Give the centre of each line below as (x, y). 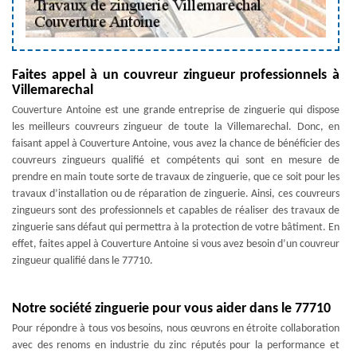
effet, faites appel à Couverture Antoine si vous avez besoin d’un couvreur (176, 244)
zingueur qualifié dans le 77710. (82, 261)
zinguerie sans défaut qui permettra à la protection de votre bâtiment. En (176, 228)
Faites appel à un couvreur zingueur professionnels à (176, 75)
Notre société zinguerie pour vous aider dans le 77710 (171, 309)
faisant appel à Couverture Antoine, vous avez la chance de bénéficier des (176, 144)
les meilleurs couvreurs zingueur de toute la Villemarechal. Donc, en (176, 127)
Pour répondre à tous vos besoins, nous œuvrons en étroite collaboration (176, 329)
